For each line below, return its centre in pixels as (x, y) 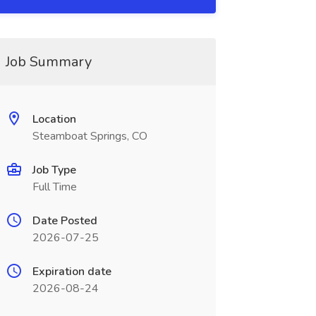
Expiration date (72, 272)
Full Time (54, 187)
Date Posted (65, 221)
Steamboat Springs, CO (90, 136)
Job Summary (48, 62)
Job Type (54, 170)
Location (54, 119)
